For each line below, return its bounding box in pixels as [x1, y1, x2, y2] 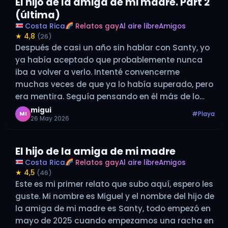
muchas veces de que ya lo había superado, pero [15, 78, 213, 90]
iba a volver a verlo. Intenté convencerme [15, 66, 180, 77]
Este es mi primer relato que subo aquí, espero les [15, 178, 213, 189]
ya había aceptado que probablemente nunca [15, 54, 203, 65]
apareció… [15, 115, 56, 126]
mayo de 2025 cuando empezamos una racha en [15, 215, 214, 226]
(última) [15, 8, 60, 22]
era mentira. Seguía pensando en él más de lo [15, 91, 199, 102]
